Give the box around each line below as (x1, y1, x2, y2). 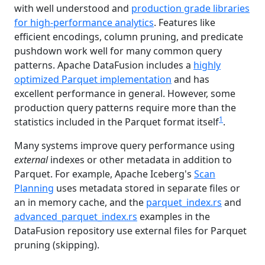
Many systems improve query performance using (14, 138, 235, 152)
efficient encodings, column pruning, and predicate (14, 30, 243, 43)
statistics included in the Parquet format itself (14, 115, 219, 128)
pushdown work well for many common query (14, 44, 222, 57)
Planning (14, 181, 54, 195)
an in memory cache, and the (14, 195, 146, 209)
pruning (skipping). (14, 238, 99, 251)
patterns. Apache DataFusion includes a (14, 58, 193, 72)
